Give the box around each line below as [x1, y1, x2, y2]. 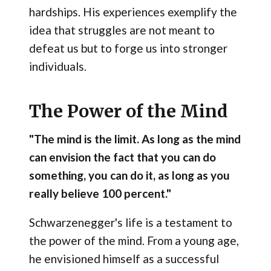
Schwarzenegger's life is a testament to [28, 215, 232, 229]
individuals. [28, 59, 87, 73]
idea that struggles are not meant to [28, 22, 215, 37]
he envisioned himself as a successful [28, 251, 219, 266]
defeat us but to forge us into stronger [28, 41, 227, 55]
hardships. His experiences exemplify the [28, 4, 237, 19]
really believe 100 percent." [28, 186, 171, 200]
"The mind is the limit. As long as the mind [28, 131, 241, 146]
